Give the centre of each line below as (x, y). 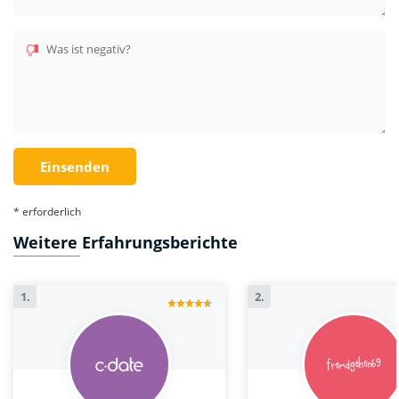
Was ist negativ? (89, 49)
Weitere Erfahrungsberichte (126, 242)
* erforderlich (47, 211)
